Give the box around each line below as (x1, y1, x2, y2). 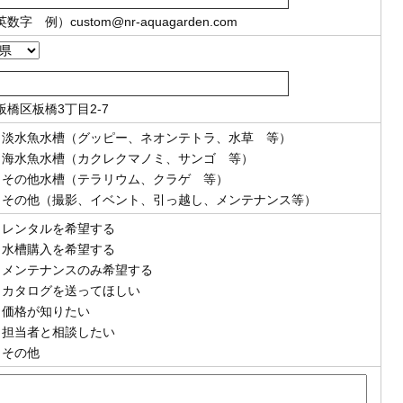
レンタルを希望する (2, 221, 115, 236)
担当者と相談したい (2, 325, 115, 339)
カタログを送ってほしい (2, 283, 140, 298)
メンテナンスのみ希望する (2, 263, 153, 277)
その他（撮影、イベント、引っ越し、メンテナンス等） (2, 193, 317, 207)
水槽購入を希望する (2, 242, 115, 256)
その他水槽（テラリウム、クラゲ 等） (2, 172, 228, 186)
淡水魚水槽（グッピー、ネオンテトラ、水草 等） (2, 130, 291, 145)
